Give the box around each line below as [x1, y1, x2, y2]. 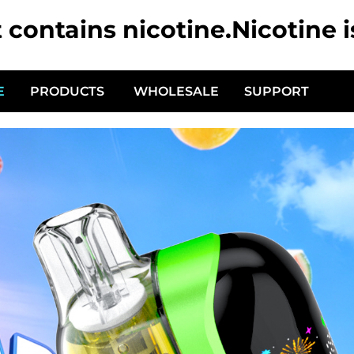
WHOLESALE [134, 83, 219, 99]
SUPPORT [244, 83, 309, 99]
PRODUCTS [30, 83, 104, 99]
